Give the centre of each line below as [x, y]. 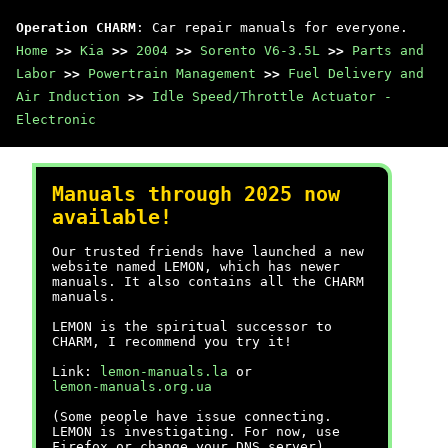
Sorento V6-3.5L [260, 50]
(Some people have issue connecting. [192, 416]
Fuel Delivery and [356, 73]
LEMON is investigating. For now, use [196, 431]
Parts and [388, 50]
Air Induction [68, 96]
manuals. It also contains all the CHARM [208, 281]
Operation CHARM [76, 27]
